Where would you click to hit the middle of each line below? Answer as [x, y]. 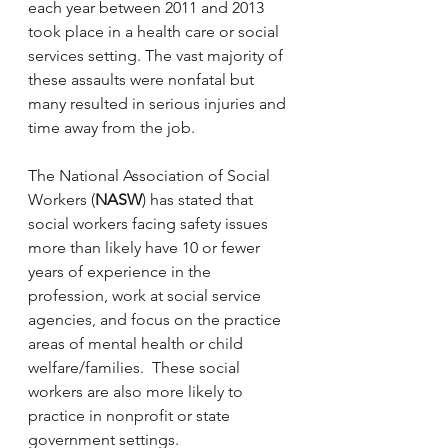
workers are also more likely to [137, 391]
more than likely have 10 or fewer [146, 247]
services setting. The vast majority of [157, 55]
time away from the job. [111, 127]
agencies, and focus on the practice [156, 319]
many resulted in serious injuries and [159, 103]
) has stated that [199, 199]
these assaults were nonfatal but [143, 79]
